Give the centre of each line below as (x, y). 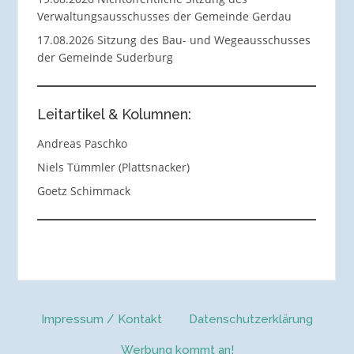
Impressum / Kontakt (102, 320)
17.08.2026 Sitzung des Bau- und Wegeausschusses (173, 40)
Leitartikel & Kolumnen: (114, 115)
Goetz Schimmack (83, 191)
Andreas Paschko (82, 144)
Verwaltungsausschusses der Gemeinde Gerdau (164, 17)
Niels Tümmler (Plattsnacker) (113, 168)
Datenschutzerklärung (251, 320)
